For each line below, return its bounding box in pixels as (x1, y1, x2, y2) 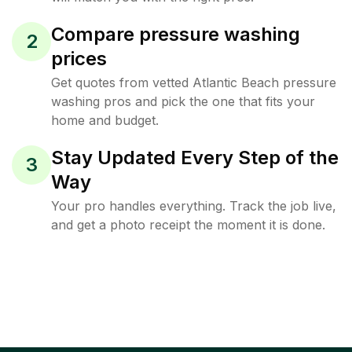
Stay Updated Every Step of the (51, 146, 339, 169)
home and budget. (51, 112, 159, 128)
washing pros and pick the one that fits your (51, 93, 315, 109)
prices (51, 47, 107, 70)
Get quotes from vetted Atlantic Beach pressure (51, 75, 336, 90)
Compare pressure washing (51, 23, 300, 46)
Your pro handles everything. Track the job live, (51, 198, 336, 214)
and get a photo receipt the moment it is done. (51, 217, 325, 233)
